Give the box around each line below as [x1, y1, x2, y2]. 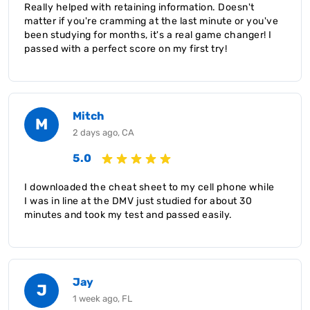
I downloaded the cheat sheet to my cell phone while [24, 181, 275, 193]
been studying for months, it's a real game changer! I [24, 28, 272, 41]
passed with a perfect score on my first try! [24, 42, 227, 55]
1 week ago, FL [73, 293, 132, 304]
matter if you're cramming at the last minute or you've [24, 15, 278, 27]
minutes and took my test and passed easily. [24, 208, 232, 221]
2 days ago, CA [73, 127, 134, 138]
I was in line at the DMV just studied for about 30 [24, 194, 252, 207]
